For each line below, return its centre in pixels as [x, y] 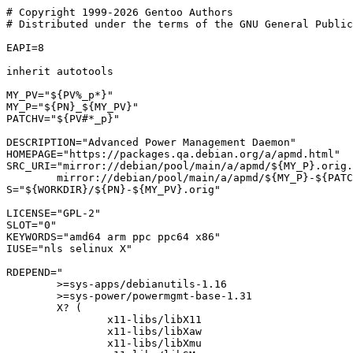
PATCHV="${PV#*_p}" [63, 119]
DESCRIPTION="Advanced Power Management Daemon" [151, 142]
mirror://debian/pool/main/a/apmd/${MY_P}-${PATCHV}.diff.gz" [32, 178]
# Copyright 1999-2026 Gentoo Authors [120, 12]
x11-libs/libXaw [57, 331]
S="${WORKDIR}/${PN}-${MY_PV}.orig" [113, 190]
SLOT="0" [32, 225]
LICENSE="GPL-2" [54, 213]
